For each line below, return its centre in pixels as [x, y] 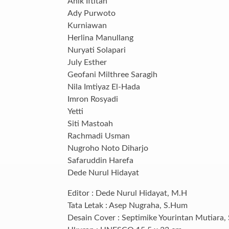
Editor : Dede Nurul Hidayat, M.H [127, 193]
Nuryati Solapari [97, 50]
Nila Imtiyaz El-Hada [104, 87]
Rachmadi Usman [99, 136]
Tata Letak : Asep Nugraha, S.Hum [128, 205]
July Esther [87, 62]
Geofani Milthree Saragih [112, 74]
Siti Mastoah [90, 123]
